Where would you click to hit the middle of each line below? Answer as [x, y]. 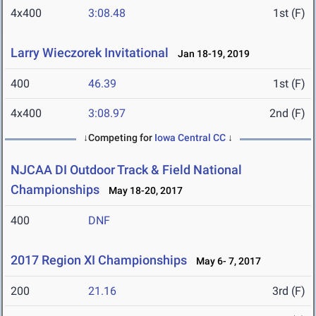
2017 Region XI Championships [99, 260]
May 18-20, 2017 [142, 191]
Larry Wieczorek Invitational [90, 53]
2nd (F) [287, 114]
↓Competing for [119, 138]
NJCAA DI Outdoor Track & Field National [126, 170]
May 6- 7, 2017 [225, 261]
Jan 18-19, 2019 [211, 54]
